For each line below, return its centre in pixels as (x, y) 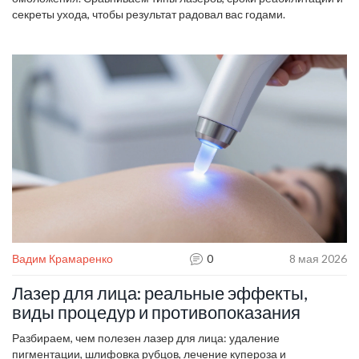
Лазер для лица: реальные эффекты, (160, 293)
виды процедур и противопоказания (156, 313)
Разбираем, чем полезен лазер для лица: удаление (146, 338)
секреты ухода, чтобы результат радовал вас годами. (149, 14)
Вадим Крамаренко (63, 259)
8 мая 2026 (318, 259)
